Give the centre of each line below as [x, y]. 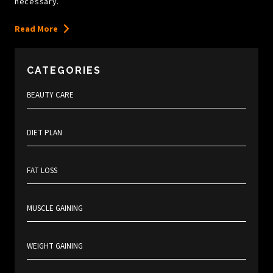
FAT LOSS [42, 171]
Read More [36, 30]
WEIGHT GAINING [55, 246]
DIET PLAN [44, 133]
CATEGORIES [64, 71]
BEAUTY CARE [50, 95]
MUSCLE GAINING [55, 209]
